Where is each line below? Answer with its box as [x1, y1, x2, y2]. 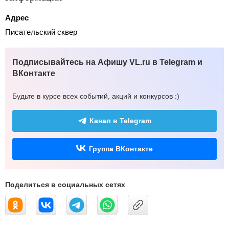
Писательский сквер [5, 28, 77, 37]
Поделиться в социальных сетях [5, 180, 125, 189]
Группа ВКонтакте [89, 145, 153, 153]
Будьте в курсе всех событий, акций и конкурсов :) [12, 92, 179, 101]
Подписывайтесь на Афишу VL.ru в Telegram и [12, 58, 202, 67]
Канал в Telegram [89, 117, 151, 125]
